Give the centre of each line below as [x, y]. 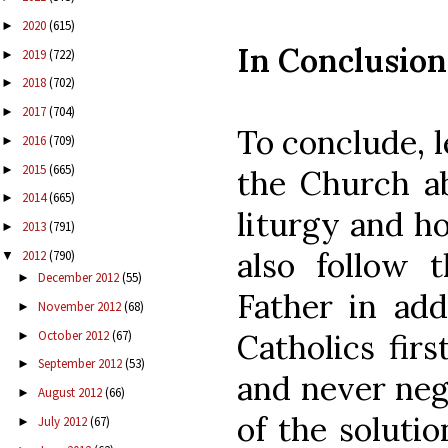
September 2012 [81, 364]
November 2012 [80, 306]
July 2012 [63, 421]
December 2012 [79, 278]
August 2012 [71, 393]
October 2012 [74, 335]
